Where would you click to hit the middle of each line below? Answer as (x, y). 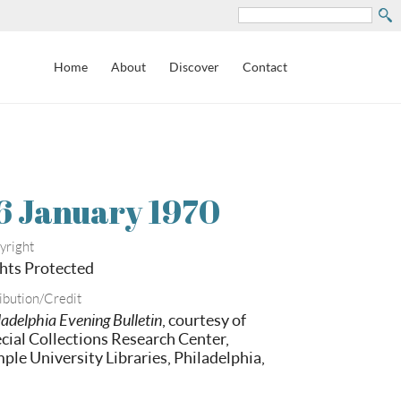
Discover (194, 67)
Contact (265, 67)
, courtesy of (204, 320)
